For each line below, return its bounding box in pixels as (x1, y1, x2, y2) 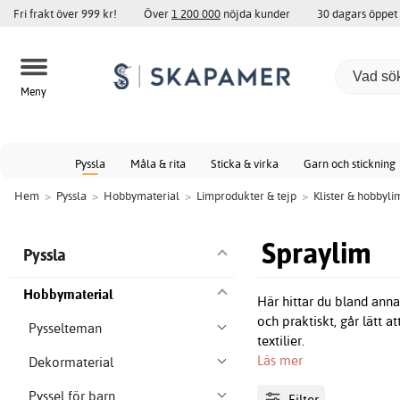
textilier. (257, 332, 305, 350)
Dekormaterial (29, 354, 114, 371)
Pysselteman (29, 320, 103, 337)
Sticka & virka (211, 156, 279, 171)
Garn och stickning (304, 156, 396, 171)
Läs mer (257, 352, 304, 370)
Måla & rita (130, 156, 186, 171)
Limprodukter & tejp (196, 188, 296, 203)
